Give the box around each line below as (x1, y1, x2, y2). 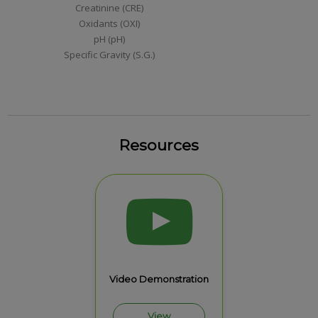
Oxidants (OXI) (79, 17, 141, 31)
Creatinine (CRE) (75, 1, 144, 15)
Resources (119, 136, 199, 155)
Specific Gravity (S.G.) (64, 48, 155, 62)
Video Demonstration (109, 273, 209, 285)
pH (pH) (94, 33, 126, 46)
